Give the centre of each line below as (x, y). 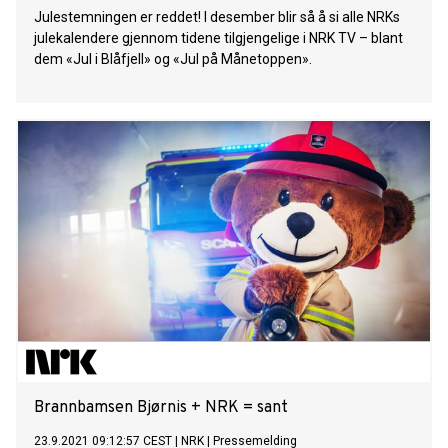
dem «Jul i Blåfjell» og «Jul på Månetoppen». (173, 59)
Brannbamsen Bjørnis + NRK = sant (161, 408)
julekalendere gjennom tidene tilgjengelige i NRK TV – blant (218, 38)
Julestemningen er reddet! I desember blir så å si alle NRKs (217, 17)
